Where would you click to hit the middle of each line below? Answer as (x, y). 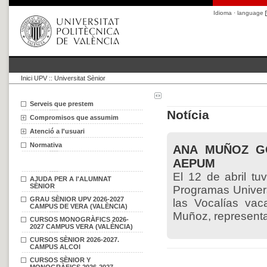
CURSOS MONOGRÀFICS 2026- (79, 219)
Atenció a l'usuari (57, 131)
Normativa (46, 145)
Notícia (188, 115)
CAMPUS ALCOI (55, 247)
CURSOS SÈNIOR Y (60, 260)
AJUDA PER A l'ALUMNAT (71, 179)
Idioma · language (239, 13)
